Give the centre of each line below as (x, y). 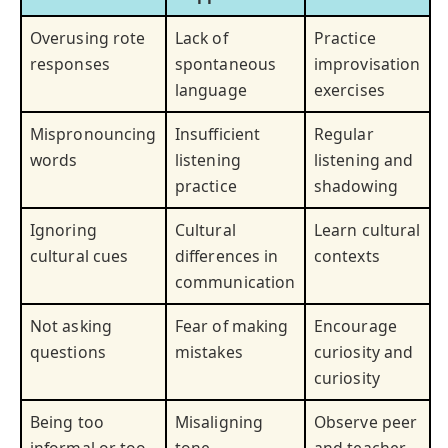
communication (235, 282)
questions (68, 352)
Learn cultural (367, 230)
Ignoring (63, 230)
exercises (349, 90)
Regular (344, 134)
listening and (364, 160)
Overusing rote (88, 38)
